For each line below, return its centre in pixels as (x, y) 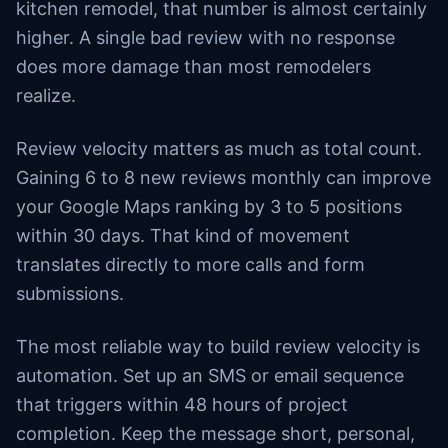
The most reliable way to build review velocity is (218, 346)
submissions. (70, 293)
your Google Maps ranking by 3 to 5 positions (209, 206)
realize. (46, 95)
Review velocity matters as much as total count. (219, 148)
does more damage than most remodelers (193, 66)
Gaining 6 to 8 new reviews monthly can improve (223, 177)
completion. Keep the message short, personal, (215, 433)
